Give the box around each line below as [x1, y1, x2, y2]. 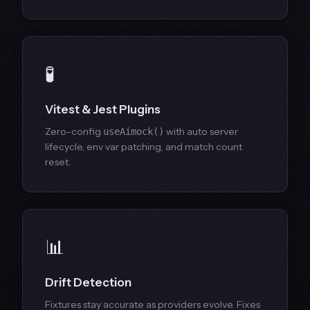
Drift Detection [45, 275, 131, 290]
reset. [45, 156, 71, 169]
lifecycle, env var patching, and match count [45, 140, 242, 154]
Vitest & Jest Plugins [45, 102, 161, 117]
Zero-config [45, 125, 103, 138]
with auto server [164, 125, 238, 138]
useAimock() [103, 126, 164, 138]
